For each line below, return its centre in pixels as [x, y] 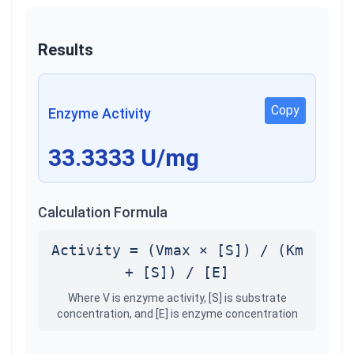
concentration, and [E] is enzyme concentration [177, 314]
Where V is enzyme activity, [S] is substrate [177, 298]
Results [66, 50]
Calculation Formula [103, 212]
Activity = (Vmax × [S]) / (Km [177, 250]
